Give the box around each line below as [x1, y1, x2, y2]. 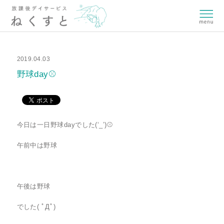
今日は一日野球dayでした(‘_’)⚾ [16, 121, 113, 128]
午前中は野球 [16, 141, 57, 149]
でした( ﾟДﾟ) [16, 203, 56, 210]
